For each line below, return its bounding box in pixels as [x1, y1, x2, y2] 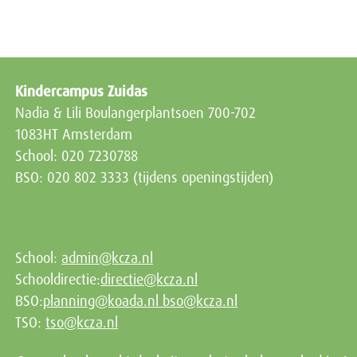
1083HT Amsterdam [15, 124, 133, 144]
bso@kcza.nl [163, 291, 238, 311]
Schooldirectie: [15, 269, 101, 289]
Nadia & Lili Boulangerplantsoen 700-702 [15, 103, 257, 123]
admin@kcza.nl [61, 248, 154, 268]
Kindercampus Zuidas [15, 81, 148, 101]
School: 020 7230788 [15, 146, 139, 166]
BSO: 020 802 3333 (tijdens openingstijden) [15, 167, 274, 187]
